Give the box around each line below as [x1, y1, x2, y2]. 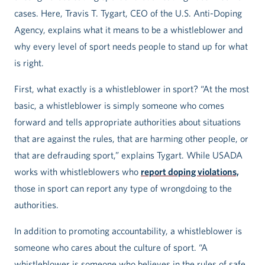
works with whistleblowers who [14, 166, 141, 177]
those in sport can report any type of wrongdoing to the [14, 183, 232, 194]
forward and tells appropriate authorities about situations [14, 117, 241, 128]
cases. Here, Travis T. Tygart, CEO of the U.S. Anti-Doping [14, 8, 242, 19]
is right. [14, 57, 44, 69]
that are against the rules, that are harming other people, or [14, 133, 248, 144]
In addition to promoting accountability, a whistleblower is [14, 225, 242, 237]
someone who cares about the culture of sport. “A [14, 242, 208, 253]
